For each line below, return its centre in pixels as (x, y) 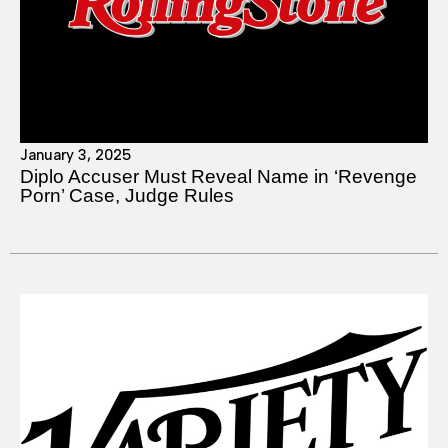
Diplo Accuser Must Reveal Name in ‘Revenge (218, 176)
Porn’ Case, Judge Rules (127, 195)
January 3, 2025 (75, 154)
